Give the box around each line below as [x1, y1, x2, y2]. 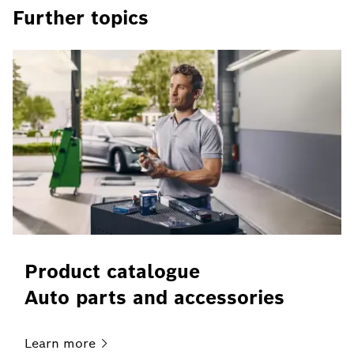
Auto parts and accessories [24, 284, 284, 310]
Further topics [13, 5, 149, 30]
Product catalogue [24, 258, 200, 284]
